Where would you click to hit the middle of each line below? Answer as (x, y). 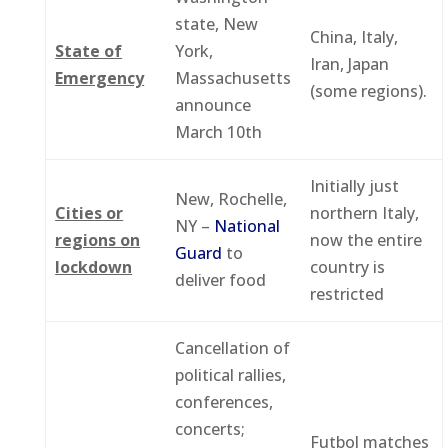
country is (348, 266)
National (247, 225)
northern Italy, (365, 212)
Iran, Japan (350, 63)
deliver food (221, 279)
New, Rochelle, (231, 198)
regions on (98, 239)
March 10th (219, 131)
